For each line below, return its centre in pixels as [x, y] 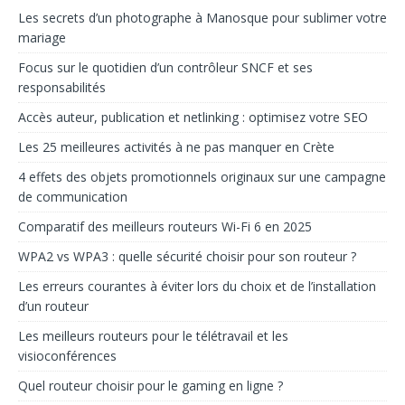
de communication [73, 197]
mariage [42, 38]
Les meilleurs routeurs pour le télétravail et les [153, 336]
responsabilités [62, 88]
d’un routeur [53, 306]
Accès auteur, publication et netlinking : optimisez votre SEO [193, 118]
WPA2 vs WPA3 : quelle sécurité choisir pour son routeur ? [187, 257]
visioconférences [67, 356]
